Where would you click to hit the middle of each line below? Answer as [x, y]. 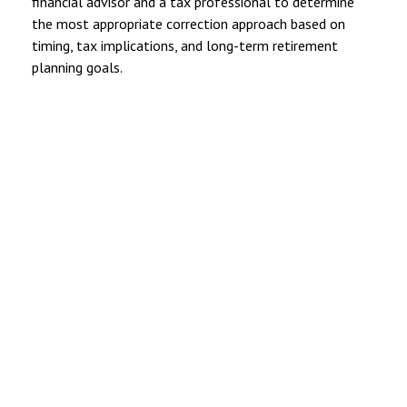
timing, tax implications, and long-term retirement [185, 45]
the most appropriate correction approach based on [189, 23]
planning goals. [77, 67]
